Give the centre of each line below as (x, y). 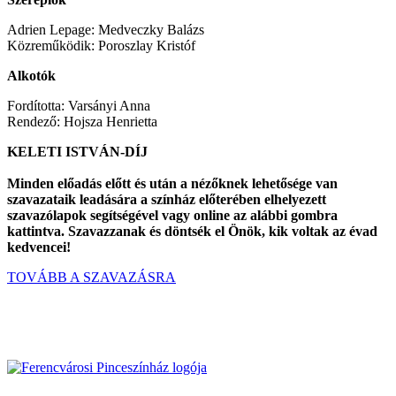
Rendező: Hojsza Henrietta (82, 121)
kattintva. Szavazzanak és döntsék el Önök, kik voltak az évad (192, 231)
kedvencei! (39, 247)
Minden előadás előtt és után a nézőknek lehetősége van (172, 183)
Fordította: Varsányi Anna (79, 105)
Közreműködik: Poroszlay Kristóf (101, 45)
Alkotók (31, 75)
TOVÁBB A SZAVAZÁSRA (91, 277)
